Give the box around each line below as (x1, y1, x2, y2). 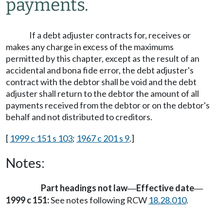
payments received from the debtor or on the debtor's (6, 100, 210, 110)
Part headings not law (41, 182, 127, 193)
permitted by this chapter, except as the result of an (6, 53, 200, 64)
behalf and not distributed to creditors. (6, 111, 152, 122)
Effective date (136, 182, 194, 193)
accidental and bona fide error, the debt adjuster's (6, 65, 194, 75)
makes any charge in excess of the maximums (6, 41, 174, 52)
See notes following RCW (49, 195, 148, 205)
